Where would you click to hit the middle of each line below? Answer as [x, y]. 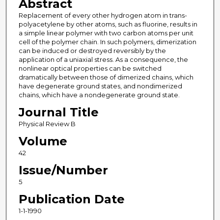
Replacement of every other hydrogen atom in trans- [103, 15]
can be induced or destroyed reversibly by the [92, 51]
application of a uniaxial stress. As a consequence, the [103, 60]
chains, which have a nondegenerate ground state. [99, 95]
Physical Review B [47, 124]
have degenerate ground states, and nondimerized [100, 86]
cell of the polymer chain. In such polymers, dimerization [107, 42]
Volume [43, 141]
